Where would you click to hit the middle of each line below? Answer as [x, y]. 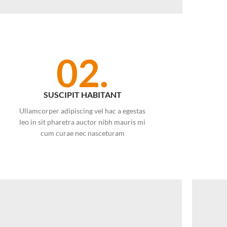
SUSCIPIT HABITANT [82, 94]
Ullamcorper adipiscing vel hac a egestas [83, 110]
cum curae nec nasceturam [82, 133]
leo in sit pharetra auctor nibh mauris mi [83, 122]
